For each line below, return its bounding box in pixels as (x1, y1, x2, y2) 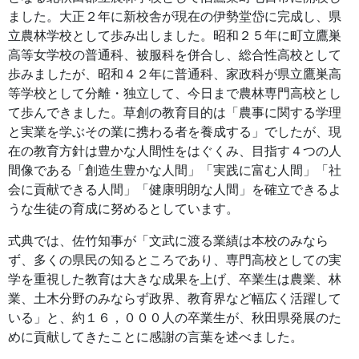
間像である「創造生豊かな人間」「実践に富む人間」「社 (8, 163, 341, 177)
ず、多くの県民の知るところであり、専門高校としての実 (8, 252, 341, 267)
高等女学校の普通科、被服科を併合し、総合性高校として (8, 47, 341, 62)
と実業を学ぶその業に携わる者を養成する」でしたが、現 (8, 124, 341, 139)
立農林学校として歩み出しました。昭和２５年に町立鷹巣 (8, 28, 341, 42)
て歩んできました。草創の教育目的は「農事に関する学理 (8, 105, 341, 119)
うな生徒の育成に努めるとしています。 (8, 201, 239, 216)
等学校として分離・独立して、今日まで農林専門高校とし (8, 86, 341, 100)
